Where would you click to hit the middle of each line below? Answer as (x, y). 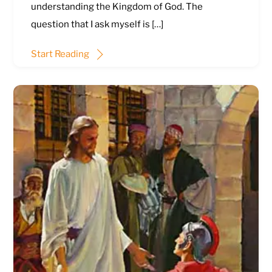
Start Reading (60, 54)
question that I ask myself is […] (97, 25)
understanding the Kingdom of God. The (117, 7)
